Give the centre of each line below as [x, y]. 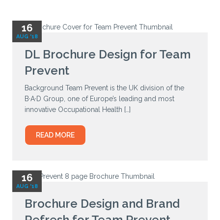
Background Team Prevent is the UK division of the [104, 88]
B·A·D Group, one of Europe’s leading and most [99, 98]
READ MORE [55, 135]
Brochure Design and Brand [102, 204]
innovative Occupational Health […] [78, 109]
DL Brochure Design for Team [108, 54]
